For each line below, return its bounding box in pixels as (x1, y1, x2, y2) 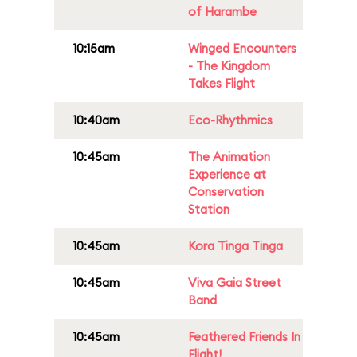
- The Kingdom (188, 58, 270, 73)
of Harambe (188, 4, 257, 19)
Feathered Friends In (188, 329, 300, 344)
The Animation (188, 149, 270, 164)
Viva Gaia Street (188, 275, 281, 290)
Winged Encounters (188, 41, 296, 56)
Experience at (188, 167, 266, 182)
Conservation (188, 184, 264, 199)
